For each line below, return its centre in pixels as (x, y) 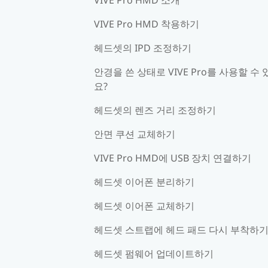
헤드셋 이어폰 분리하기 (144, 182)
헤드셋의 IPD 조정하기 (143, 48)
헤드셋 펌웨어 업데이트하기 (154, 253)
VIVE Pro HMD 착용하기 (147, 24)
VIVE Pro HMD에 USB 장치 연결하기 (173, 158)
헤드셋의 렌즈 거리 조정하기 (155, 110)
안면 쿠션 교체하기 (135, 134)
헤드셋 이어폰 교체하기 (144, 205)
